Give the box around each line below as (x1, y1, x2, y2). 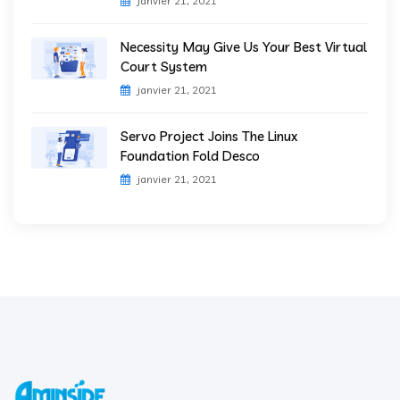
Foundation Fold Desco (121, 146, 260, 164)
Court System (121, 57, 207, 75)
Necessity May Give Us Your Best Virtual (121, 37, 367, 55)
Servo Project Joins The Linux (121, 127, 297, 145)
